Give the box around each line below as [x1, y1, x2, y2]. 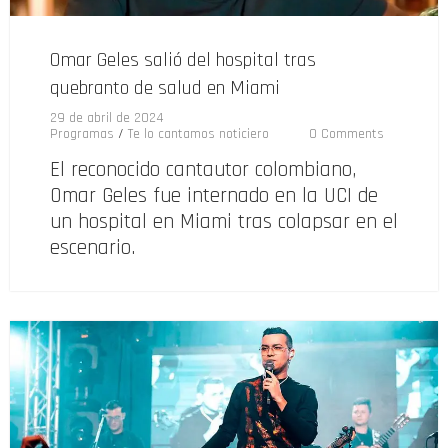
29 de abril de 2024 [50, 109, 164, 128]
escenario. [50, 234, 135, 262]
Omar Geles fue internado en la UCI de [50, 182, 378, 210]
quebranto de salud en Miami [50, 75, 280, 102]
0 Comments [309, 125, 384, 144]
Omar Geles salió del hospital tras [50, 47, 316, 74]
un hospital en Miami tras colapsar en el [50, 208, 398, 236]
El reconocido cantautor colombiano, [50, 156, 356, 184]
